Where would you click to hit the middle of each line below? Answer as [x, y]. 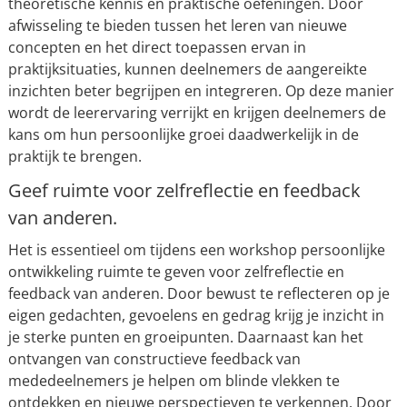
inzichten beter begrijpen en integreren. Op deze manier [201, 91]
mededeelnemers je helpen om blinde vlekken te [174, 381]
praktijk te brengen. [74, 156]
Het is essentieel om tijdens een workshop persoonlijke [196, 250]
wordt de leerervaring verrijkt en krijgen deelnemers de [197, 113]
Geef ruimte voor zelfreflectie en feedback [184, 190]
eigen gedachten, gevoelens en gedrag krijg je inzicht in [196, 315]
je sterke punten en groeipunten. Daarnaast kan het [185, 337]
